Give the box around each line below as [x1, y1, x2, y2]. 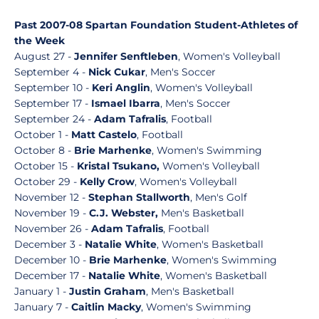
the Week [14, 34, 65, 47]
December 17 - [14, 269, 88, 282]
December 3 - [14, 238, 85, 251]
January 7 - [14, 300, 71, 313]
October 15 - [14, 159, 77, 172]
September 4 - [14, 66, 88, 78]
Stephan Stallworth [88, 191, 190, 204]
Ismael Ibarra [91, 97, 160, 110]
